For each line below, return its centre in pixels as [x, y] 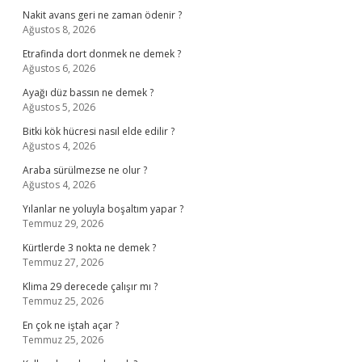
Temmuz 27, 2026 [63, 262]
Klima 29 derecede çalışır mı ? [90, 286]
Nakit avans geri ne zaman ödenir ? [102, 15]
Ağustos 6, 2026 [59, 68]
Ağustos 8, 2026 [59, 29]
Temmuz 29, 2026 [63, 223]
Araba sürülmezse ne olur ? [85, 170]
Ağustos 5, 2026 [59, 107]
